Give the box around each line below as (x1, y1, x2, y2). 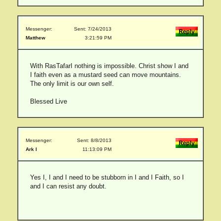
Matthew (26, 35, 45, 40)
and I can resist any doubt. (30, 183, 107, 190)
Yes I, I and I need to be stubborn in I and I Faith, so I (30, 174, 184, 181)
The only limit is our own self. (30, 80, 114, 87)
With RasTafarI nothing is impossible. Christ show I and (30, 62, 188, 70)
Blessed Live (30, 98, 67, 105)
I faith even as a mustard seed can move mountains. (30, 71, 181, 78)
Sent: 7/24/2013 (74, 26, 111, 32)
